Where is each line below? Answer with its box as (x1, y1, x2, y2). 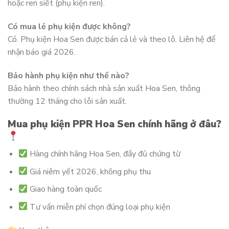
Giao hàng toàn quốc (28, 184, 102, 195)
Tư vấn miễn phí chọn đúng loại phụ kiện (28, 201, 171, 213)
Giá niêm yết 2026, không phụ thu (28, 166, 151, 177)
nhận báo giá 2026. (8, 46, 76, 58)
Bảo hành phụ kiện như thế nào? (8, 70, 129, 81)
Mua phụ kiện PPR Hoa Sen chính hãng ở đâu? (8, 118, 221, 131)
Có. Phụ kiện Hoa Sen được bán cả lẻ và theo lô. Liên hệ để (8, 33, 216, 45)
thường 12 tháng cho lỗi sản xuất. (8, 95, 127, 107)
